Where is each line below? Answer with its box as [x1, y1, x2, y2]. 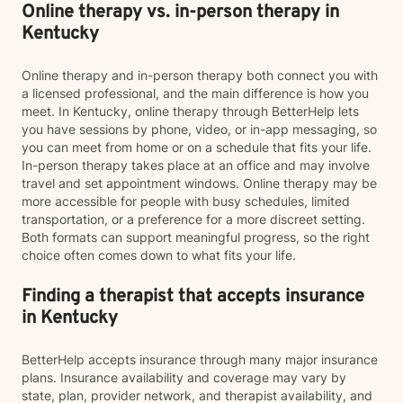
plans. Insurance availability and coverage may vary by [22, 370, 346, 385]
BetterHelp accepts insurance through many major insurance [22, 352, 378, 367]
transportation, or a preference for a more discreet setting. [22, 211, 365, 227]
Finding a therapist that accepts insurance [22, 285, 364, 309]
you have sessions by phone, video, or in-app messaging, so [22, 121, 377, 137]
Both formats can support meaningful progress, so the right [22, 229, 370, 245]
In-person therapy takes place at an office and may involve [22, 157, 370, 173]
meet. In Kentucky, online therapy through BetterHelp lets [22, 103, 359, 119]
